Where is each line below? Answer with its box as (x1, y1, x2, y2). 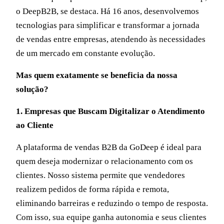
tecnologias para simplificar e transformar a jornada (16, 20, 199, 30)
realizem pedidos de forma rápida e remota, (16, 184, 169, 194)
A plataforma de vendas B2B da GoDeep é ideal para (16, 142, 201, 152)
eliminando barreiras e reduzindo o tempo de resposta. (16, 198, 208, 208)
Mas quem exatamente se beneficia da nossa (16, 70, 177, 80)
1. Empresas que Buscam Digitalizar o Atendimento (16, 106, 205, 116)
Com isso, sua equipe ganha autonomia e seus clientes (16, 212, 206, 222)
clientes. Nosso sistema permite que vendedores (16, 170, 185, 180)
